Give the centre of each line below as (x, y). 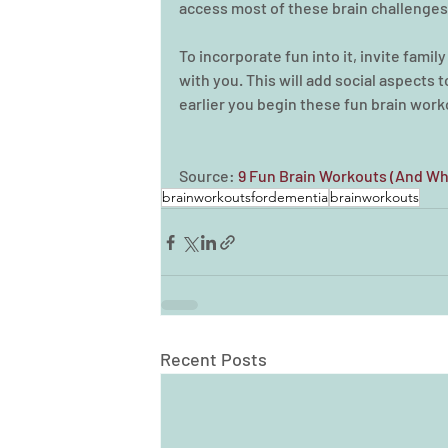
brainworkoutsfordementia (245, 197)
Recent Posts (213, 359)
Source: (208, 175)
